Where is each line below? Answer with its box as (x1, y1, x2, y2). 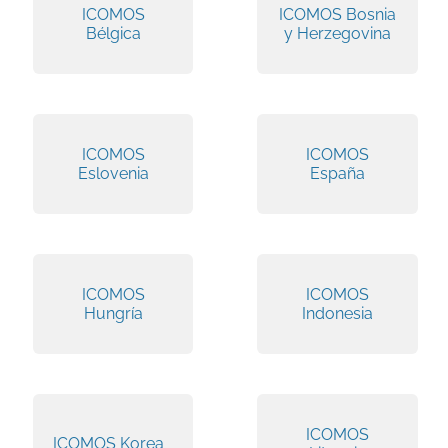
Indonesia (302, 303, 374, 323)
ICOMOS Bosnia (279, 4, 397, 24)
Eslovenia (77, 163, 149, 183)
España (310, 163, 366, 183)
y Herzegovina (284, 23, 392, 43)
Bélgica (85, 23, 141, 43)
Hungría (83, 303, 143, 323)
